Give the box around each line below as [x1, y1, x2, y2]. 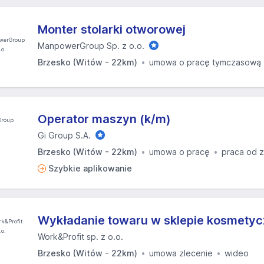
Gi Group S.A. [38, 130, 91, 140]
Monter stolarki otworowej [38, 22, 186, 37]
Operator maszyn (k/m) [38, 112, 171, 126]
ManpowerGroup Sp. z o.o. [38, 41, 144, 51]
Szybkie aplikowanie [48, 163, 132, 173]
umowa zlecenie [149, 248, 213, 258]
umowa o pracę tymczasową [149, 57, 261, 67]
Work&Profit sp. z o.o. [38, 232, 123, 242]
